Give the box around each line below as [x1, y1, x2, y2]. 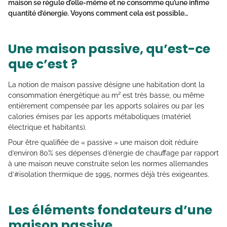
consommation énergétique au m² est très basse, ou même [8, 91, 204, 100]
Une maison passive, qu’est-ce [8, 40, 210, 58]
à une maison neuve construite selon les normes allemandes [8, 160, 208, 168]
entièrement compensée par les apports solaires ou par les [8, 102, 204, 110]
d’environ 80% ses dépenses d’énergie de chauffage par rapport [8, 149, 219, 158]
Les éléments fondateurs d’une [8, 201, 212, 219]
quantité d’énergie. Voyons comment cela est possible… [8, 9, 188, 18]
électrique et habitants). [8, 123, 87, 132]
